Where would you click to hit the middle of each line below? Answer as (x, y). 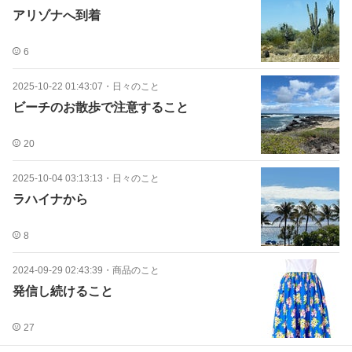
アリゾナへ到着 (57, 15)
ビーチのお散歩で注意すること (101, 107)
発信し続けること (63, 291)
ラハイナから (50, 199)
